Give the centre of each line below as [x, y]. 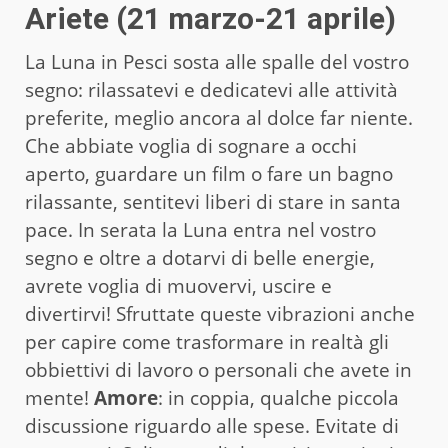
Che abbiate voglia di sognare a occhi [191, 145]
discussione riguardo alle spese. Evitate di [212, 425]
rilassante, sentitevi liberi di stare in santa [213, 201]
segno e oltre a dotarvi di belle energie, [200, 257]
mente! [59, 397]
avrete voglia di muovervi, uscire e [178, 285]
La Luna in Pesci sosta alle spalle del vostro [217, 61]
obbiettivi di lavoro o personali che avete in [218, 369]
